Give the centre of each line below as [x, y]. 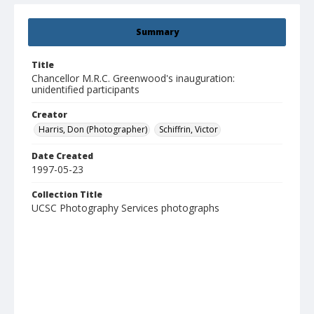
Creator [49, 115]
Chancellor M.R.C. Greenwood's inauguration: [133, 78]
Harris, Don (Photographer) [93, 130]
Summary [157, 32]
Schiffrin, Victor [189, 130]
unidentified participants [86, 90]
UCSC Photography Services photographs [125, 208]
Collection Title [67, 195]
